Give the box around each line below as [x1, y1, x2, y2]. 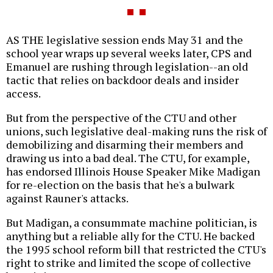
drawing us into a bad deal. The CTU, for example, [6, 151, 249, 166]
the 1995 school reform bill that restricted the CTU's [6, 242, 266, 257]
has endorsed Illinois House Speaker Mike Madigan [6, 164, 260, 179]
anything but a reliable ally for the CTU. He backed [6, 229, 255, 244]
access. [6, 86, 41, 101]
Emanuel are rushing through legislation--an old [6, 59, 248, 74]
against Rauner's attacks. [6, 191, 129, 206]
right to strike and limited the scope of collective [6, 255, 251, 271]
